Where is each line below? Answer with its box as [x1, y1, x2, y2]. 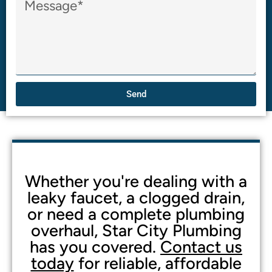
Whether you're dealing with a [25, 171, 247, 192]
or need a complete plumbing [27, 204, 245, 225]
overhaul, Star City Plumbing [30, 220, 242, 241]
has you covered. [30, 237, 160, 257]
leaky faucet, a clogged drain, [27, 188, 245, 208]
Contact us [160, 237, 242, 257]
